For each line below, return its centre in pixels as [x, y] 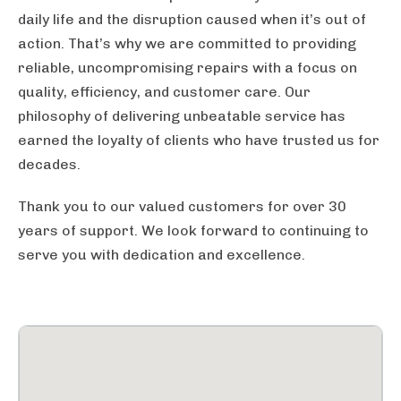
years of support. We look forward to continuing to [193, 231]
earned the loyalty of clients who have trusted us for [199, 141]
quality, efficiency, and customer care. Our [164, 92]
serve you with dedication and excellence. [162, 255]
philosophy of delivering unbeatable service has [182, 116]
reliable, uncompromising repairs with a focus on [188, 68]
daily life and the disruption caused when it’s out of [192, 20]
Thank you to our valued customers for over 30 [182, 207]
